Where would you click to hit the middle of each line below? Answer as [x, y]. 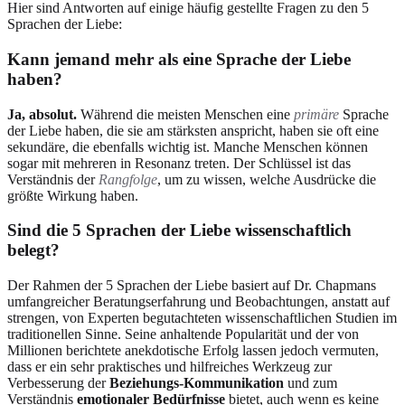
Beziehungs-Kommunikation [197, 383]
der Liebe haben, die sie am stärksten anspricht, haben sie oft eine [193, 130]
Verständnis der [53, 179]
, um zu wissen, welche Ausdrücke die [267, 179]
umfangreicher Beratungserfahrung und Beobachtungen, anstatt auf [198, 301]
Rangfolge [128, 179]
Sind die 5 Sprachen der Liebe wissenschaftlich [179, 231]
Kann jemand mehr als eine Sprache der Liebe [179, 59]
